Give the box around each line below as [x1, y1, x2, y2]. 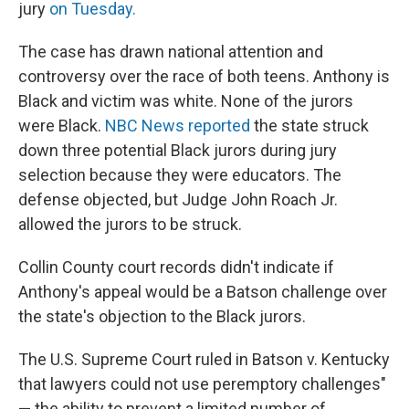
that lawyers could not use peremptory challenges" [18, 374, 386, 393]
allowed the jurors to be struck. [18, 215, 242, 234]
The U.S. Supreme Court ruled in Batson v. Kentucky [18, 350, 390, 369]
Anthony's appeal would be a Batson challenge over [18, 282, 387, 301]
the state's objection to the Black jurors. [18, 307, 306, 326]
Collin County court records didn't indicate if [18, 257, 334, 277]
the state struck [250, 116, 369, 135]
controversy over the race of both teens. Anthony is [18, 67, 390, 86]
